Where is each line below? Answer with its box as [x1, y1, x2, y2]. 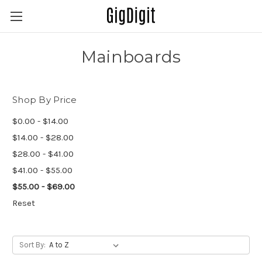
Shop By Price [12, 94, 77, 105]
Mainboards [81, 47, 181, 67]
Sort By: [19, 240, 46, 249]
